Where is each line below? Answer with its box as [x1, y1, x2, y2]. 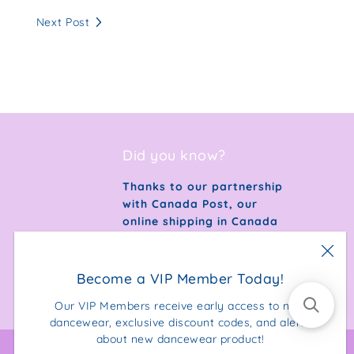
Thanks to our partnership [122, 179, 284, 194]
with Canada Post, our [122, 197, 258, 211]
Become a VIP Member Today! [77, 269, 284, 287]
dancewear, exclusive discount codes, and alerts [49, 314, 311, 330]
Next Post [36, 15, 90, 29]
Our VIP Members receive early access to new [55, 298, 306, 313]
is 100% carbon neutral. [122, 232, 265, 246]
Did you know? [122, 146, 226, 164]
